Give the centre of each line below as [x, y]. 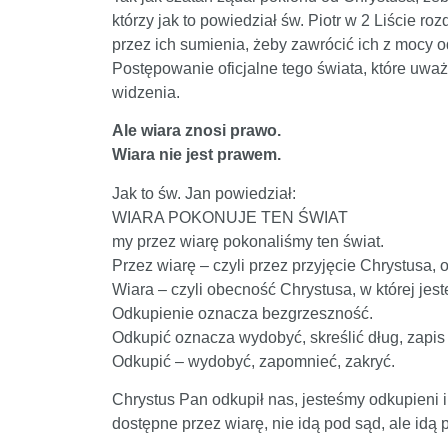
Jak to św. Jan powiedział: [204, 193]
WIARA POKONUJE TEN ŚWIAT [230, 217]
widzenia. [146, 92]
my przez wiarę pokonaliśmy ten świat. [248, 241]
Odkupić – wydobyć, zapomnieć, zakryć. [253, 361]
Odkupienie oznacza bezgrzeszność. [242, 313]
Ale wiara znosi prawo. [196, 131]
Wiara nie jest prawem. [196, 155]
